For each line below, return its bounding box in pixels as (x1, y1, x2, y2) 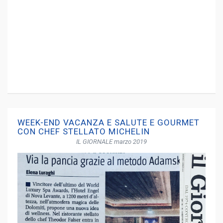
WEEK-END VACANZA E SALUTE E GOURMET (17, 117, 200, 127)
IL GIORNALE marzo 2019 (76, 138, 147, 145)
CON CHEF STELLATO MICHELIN (17, 126, 150, 136)
